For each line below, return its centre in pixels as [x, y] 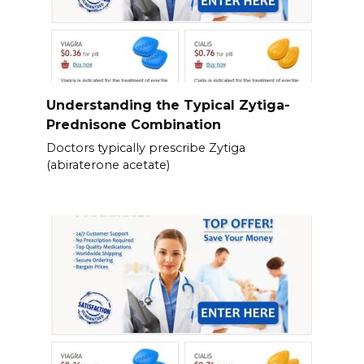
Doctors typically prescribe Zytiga [145, 147]
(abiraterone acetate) [108, 165]
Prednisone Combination [133, 124]
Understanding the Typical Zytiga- [168, 105]
